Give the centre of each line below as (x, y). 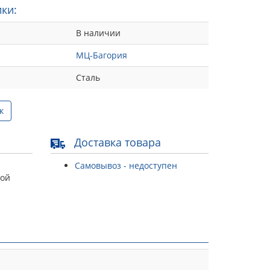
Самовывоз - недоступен (126, 165)
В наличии (98, 33)
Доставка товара (116, 142)
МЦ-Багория (102, 55)
